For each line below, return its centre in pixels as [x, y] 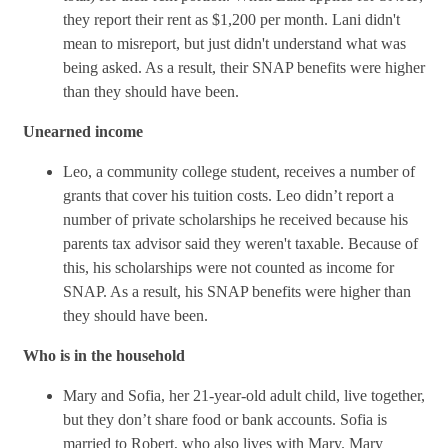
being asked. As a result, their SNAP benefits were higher [244, 68]
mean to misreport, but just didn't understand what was [234, 44]
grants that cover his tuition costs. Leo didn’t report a [228, 196]
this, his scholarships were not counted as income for [228, 268]
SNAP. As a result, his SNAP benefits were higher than [237, 292]
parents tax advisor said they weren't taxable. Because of [240, 244]
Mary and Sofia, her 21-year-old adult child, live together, [244, 396]
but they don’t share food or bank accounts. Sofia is [225, 420]
